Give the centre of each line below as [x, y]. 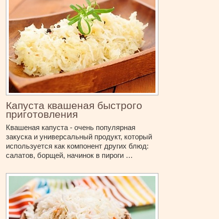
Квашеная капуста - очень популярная [71, 128]
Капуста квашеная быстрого [74, 106]
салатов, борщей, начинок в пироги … [70, 155]
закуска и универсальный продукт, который [79, 137]
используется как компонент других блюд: [77, 146]
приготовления [42, 114]
